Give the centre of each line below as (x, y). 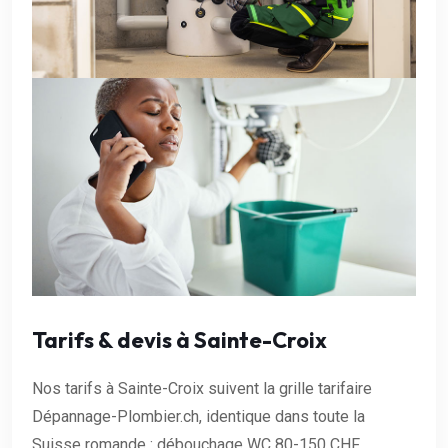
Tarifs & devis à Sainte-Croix (179, 339)
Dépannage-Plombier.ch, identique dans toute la (198, 416)
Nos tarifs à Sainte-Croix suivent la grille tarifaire (202, 388)
